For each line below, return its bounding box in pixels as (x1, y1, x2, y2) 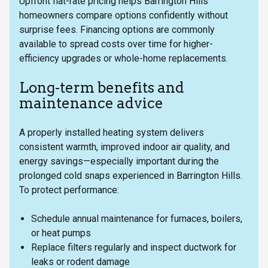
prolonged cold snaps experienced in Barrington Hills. (19, 170, 242, 182)
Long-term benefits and (19, 79, 184, 97)
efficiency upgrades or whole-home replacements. (19, 53, 228, 65)
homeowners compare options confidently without (19, 10, 228, 22)
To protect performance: (19, 184, 119, 196)
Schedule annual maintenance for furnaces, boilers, (31, 213, 242, 225)
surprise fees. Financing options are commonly (19, 24, 215, 36)
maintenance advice (19, 95, 163, 112)
